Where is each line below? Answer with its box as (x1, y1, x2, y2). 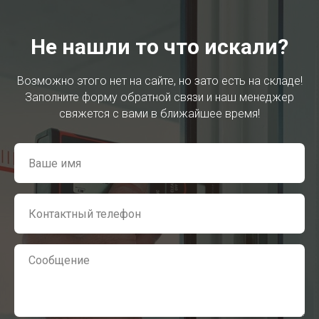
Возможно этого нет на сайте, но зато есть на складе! (16, 74, 303, 88)
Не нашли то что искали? (31, 34, 288, 60)
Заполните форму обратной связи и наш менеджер (25, 90, 294, 105)
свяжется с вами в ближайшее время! (59, 107, 260, 121)
